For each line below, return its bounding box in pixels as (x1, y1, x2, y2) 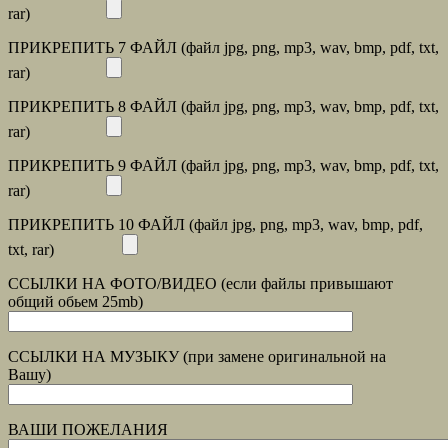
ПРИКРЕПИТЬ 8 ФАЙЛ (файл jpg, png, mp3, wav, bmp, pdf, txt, (8, 98, 439, 116)
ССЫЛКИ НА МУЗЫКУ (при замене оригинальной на (8, 348, 386, 366)
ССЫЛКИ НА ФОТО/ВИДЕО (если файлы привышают (8, 275, 393, 293)
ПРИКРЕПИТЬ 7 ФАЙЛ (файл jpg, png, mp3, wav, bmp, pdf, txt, (8, 39, 439, 57)
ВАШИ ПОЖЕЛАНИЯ (8, 421, 168, 439)
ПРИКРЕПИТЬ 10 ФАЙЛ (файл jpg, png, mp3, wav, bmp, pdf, (8, 216, 423, 234)
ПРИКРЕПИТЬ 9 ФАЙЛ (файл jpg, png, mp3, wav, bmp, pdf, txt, (8, 157, 439, 175)
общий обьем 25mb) (8, 293, 159, 311)
